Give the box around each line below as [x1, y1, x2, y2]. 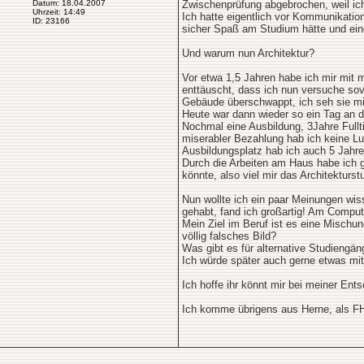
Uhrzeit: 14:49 [32, 7, 85, 16]
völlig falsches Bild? [182, 230, 276, 242]
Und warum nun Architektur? [182, 47, 314, 59]
